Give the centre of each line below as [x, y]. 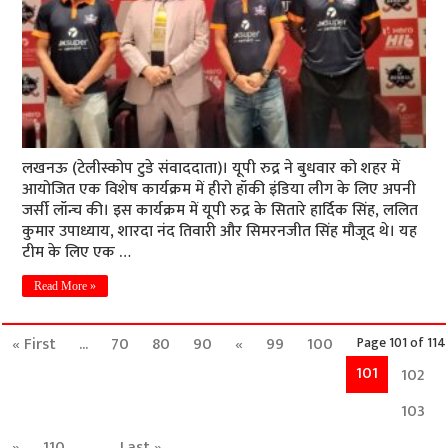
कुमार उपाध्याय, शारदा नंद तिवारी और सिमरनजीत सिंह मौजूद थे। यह [220, 231]
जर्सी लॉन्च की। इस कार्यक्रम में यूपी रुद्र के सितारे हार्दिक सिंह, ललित [220, 210]
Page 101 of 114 [401, 342]
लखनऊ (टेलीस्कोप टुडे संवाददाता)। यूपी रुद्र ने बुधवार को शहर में [211, 168]
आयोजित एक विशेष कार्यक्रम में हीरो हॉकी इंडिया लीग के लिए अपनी [219, 189]
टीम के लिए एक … [77, 252]
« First [34, 344]
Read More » [65, 285]
